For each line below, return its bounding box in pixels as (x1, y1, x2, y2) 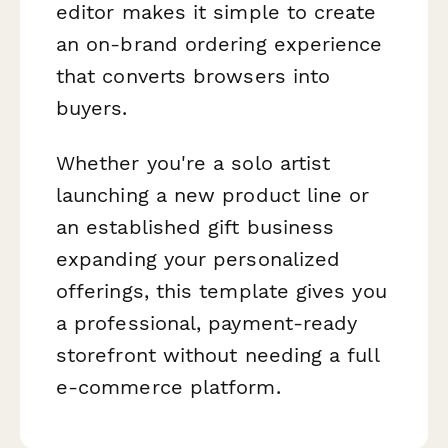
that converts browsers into (56, 63, 331, 88)
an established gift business (56, 215, 335, 240)
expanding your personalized (56, 247, 341, 272)
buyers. (56, 95, 128, 120)
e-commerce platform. (56, 375, 281, 400)
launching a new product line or (56, 183, 370, 208)
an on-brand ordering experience (56, 31, 383, 56)
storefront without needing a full (56, 343, 379, 368)
